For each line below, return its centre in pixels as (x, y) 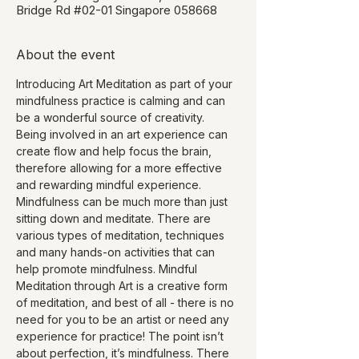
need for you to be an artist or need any (124, 319)
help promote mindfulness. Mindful (108, 268)
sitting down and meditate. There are (115, 218)
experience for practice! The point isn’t (121, 336)
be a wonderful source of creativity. (112, 117)
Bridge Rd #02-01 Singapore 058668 (117, 10)
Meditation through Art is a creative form (123, 285)
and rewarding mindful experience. (109, 184)
